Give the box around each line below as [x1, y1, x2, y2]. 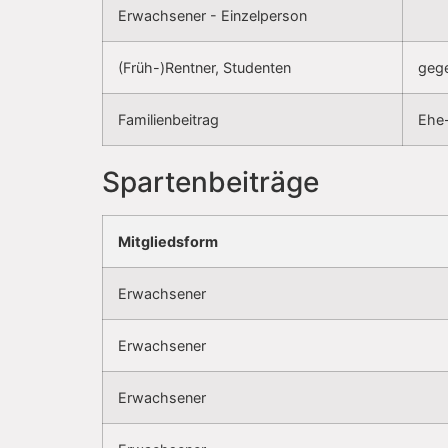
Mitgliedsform [118, 233, 218, 251]
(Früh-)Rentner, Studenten [118, 59, 291, 77]
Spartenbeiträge [102, 165, 319, 200]
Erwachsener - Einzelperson [118, 7, 307, 25]
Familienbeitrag [118, 111, 219, 129]
